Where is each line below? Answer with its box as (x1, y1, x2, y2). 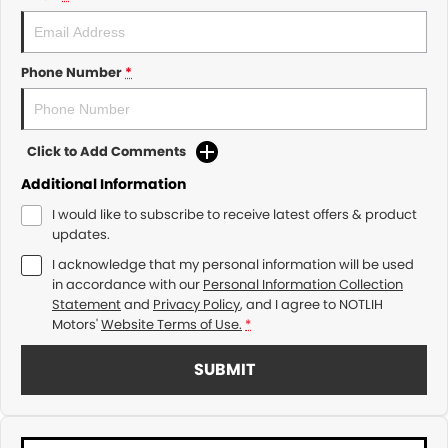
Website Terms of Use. (101, 315, 242, 334)
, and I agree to (240, 295, 339, 314)
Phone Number (21, 63, 122, 82)
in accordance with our (52, 275, 203, 294)
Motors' (52, 315, 98, 334)
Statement (52, 295, 121, 314)
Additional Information (21, 174, 186, 194)
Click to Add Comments (27, 142, 186, 161)
